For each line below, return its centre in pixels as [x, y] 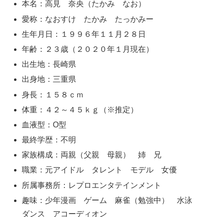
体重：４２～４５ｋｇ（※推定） [80, 109]
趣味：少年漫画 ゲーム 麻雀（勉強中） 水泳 [111, 200]
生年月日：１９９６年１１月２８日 [84, 34]
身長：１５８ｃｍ [53, 94]
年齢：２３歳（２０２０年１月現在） [88, 49]
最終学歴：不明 [49, 140]
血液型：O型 [44, 124]
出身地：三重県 [49, 79]
